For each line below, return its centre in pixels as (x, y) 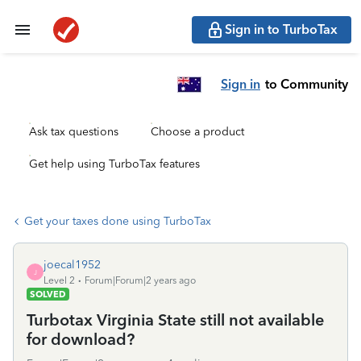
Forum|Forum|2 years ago (140, 280)
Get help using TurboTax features (114, 164)
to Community (307, 84)
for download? (81, 339)
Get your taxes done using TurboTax (118, 221)
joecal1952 (72, 265)
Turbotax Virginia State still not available (175, 320)
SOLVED (48, 294)
